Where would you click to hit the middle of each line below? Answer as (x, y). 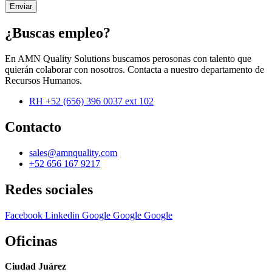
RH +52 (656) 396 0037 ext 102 (91, 101)
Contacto (33, 127)
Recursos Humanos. (43, 80)
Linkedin (62, 215)
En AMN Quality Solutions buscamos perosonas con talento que (128, 59)
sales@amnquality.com (73, 152)
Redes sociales (49, 189)
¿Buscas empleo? (58, 33)
